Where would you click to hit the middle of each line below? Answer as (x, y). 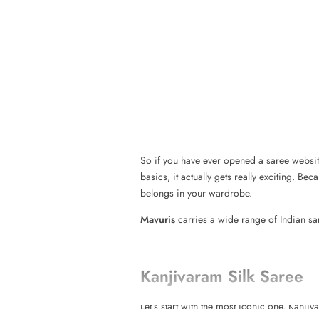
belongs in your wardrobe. (196, 193)
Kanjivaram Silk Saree (222, 277)
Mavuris (158, 220)
